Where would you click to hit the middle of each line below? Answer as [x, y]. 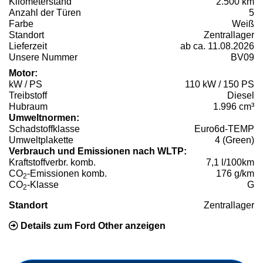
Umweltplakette [41, 140]
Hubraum [28, 107]
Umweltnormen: [44, 118]
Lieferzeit [28, 46]
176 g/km [235, 174]
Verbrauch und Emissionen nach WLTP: [98, 151]
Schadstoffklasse [44, 129]
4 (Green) [235, 140]
